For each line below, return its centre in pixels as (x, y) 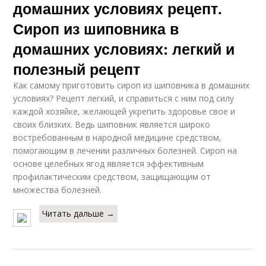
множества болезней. (58, 190)
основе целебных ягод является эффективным (109, 164)
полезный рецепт (77, 69)
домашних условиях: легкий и (124, 49)
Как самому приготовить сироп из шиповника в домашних (132, 85)
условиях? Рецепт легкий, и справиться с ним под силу (124, 98)
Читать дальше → (79, 213)
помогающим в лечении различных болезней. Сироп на (125, 151)
